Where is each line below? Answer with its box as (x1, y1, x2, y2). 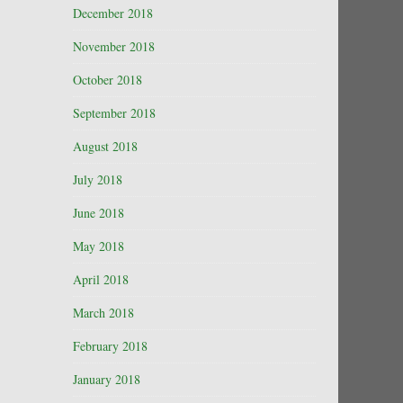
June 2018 (73, 204, 124, 221)
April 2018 (73, 271, 129, 288)
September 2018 (73, 104, 156, 121)
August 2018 (73, 138, 138, 155)
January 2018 (73, 371, 140, 388)
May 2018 (73, 237, 124, 255)
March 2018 (73, 304, 134, 321)
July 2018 (73, 171, 122, 188)
